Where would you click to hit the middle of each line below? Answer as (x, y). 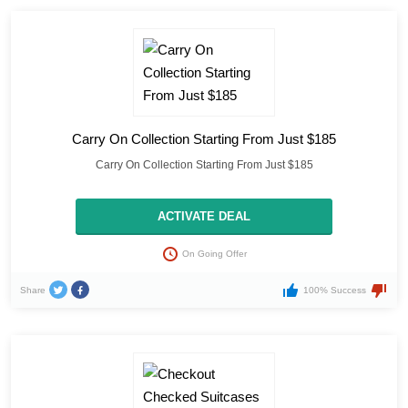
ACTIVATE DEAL (204, 217)
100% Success (334, 291)
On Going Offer (214, 254)
